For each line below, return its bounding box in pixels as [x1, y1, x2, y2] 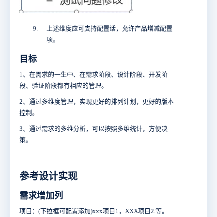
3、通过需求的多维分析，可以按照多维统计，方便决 [19, 124, 168, 132]
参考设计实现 [19, 170, 77, 182]
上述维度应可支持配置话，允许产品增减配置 [46, 24, 172, 32]
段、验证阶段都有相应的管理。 [19, 81, 108, 89]
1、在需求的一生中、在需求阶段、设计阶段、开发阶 [19, 70, 168, 78]
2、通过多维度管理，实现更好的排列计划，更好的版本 [19, 97, 174, 105]
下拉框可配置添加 [40, 207, 91, 215]
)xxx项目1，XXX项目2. [91, 207, 155, 215]
